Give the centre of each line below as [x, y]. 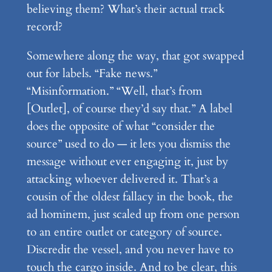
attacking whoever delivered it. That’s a [122, 179]
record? [44, 26]
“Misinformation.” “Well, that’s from [114, 91]
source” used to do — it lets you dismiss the [128, 144]
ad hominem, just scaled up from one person [133, 215]
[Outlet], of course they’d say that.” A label [129, 109]
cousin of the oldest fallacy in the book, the [130, 197]
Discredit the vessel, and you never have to [130, 250]
